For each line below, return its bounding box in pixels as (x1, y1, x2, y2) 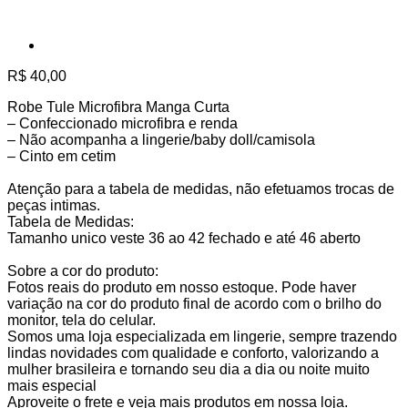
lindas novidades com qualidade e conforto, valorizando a (7, 345, 379, 362)
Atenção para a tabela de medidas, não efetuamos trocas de (7, 181, 394, 198)
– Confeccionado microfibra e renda (7, 116, 241, 132)
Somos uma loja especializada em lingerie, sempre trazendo (7, 329, 397, 345)
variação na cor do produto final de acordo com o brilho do (7, 296, 382, 312)
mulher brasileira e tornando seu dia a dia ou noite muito (7, 362, 370, 378)
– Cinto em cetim (7, 148, 119, 165)
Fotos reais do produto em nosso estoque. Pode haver (7, 280, 356, 296)
